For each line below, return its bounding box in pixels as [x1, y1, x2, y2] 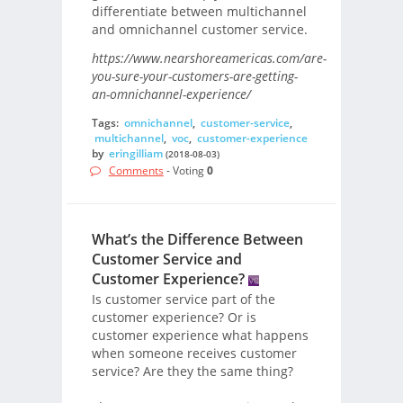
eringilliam [108, 145, 163, 161]
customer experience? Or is [91, 309, 256, 327]
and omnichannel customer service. [91, 20, 308, 38]
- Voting [163, 163, 207, 179]
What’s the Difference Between [91, 228, 303, 249]
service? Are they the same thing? [91, 363, 293, 381]
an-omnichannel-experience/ [91, 85, 251, 103]
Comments [108, 163, 164, 179]
